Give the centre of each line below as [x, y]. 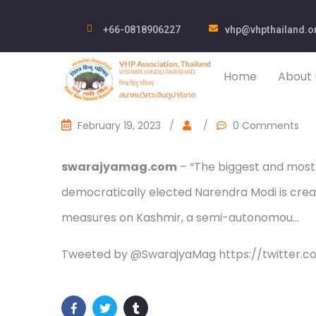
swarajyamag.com [119, 167]
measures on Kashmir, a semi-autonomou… [180, 218]
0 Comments [266, 126]
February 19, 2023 [119, 126]
